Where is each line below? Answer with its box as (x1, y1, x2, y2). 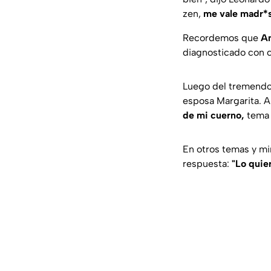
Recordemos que (183, 32, 258, 44)
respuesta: (183, 158, 232, 170)
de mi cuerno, (183, 109, 244, 122)
